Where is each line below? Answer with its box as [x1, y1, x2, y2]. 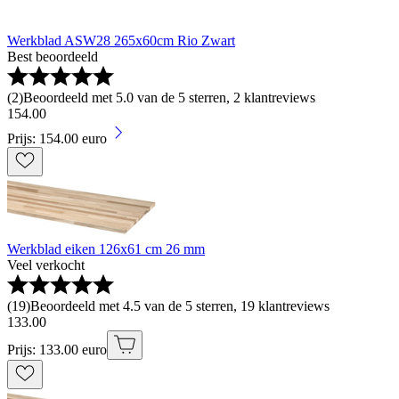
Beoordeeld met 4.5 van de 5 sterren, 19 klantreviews [30, 298, 330, 314]
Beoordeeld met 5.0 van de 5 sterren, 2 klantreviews [23, 90, 315, 106]
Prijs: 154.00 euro [7, 131, 107, 147]
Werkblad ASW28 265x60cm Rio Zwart [7, 33, 235, 49]
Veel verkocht [7, 257, 85, 273]
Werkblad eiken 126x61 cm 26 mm [7, 241, 205, 257]
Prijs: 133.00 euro [7, 342, 107, 358]
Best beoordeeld [7, 49, 98, 65]
